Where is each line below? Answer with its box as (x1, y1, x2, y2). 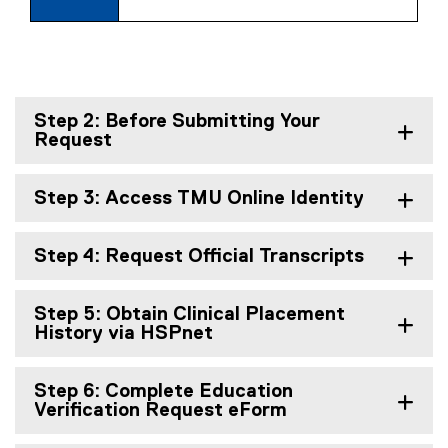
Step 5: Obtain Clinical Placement (34, 305, 345, 324)
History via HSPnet (34, 324, 213, 343)
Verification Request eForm (34, 401, 287, 420)
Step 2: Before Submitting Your (34, 112, 320, 131)
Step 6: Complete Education (34, 382, 293, 401)
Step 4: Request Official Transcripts (34, 247, 364, 266)
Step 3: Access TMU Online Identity (34, 189, 364, 208)
